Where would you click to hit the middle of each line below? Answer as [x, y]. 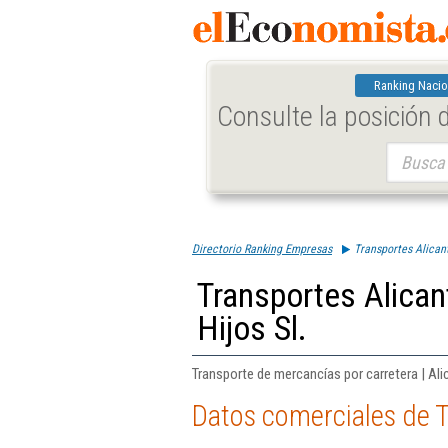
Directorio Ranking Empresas [262, 249]
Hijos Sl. [252, 328]
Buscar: [404, 151]
